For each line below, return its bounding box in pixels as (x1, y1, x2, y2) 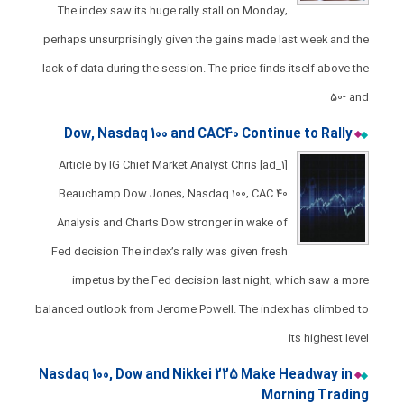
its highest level (288, 329, 369, 347)
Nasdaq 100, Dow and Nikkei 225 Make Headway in (38, 364, 353, 386)
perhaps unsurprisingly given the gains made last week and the (42, 31, 369, 49)
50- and (329, 88, 369, 106)
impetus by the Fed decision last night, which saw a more (71, 271, 369, 289)
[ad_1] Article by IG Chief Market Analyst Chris (58, 156, 257, 174)
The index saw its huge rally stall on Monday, (57, 2, 288, 20)
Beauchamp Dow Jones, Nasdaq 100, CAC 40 (58, 185, 288, 203)
